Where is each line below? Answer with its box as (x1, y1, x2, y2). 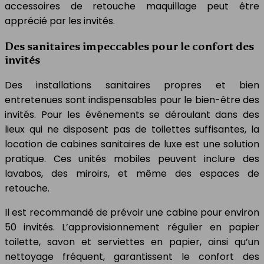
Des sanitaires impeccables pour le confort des (5, 39, 254, 54)
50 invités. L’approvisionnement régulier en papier (5, 220, 259, 234)
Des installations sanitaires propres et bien (5, 78, 259, 92)
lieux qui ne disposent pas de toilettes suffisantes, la (5, 122, 259, 136)
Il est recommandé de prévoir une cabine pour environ (5, 205, 259, 219)
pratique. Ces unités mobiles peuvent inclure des (5, 151, 259, 166)
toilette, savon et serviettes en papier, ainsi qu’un (5, 235, 259, 249)
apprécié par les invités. (5, 14, 115, 28)
